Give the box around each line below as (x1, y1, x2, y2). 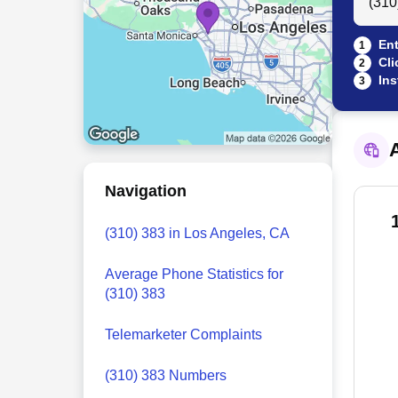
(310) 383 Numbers (104, 368, 227, 383)
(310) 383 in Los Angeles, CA (104, 226, 290, 241)
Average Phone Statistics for (104, 267, 283, 282)
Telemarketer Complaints (104, 327, 262, 342)
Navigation (104, 182, 187, 200)
